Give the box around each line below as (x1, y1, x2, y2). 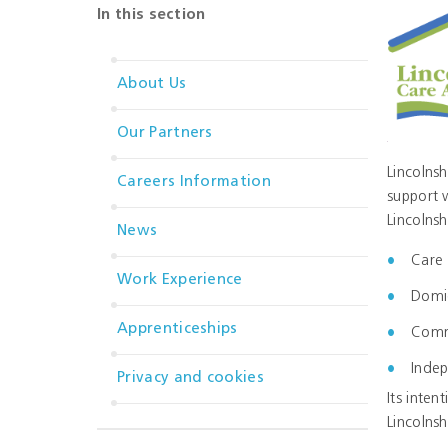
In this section (97, 8, 206, 23)
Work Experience (117, 273, 243, 288)
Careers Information (117, 175, 271, 190)
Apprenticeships (117, 322, 238, 337)
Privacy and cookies (117, 371, 264, 386)
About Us (117, 77, 187, 92)
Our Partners (117, 126, 213, 141)
